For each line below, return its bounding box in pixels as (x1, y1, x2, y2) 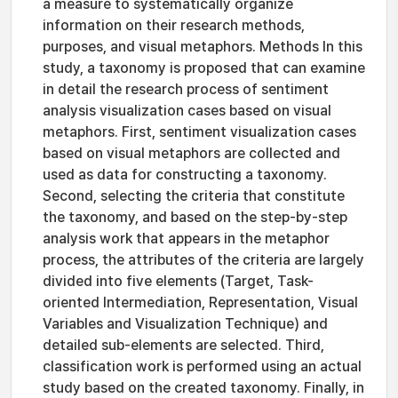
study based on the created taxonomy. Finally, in (43, 379, 364, 396)
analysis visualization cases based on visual (43, 102, 331, 119)
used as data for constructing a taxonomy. (43, 166, 327, 183)
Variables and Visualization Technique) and (43, 315, 328, 332)
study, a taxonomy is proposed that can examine (43, 60, 365, 76)
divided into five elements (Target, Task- (43, 273, 314, 290)
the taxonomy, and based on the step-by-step (43, 209, 347, 226)
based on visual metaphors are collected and (43, 145, 340, 162)
